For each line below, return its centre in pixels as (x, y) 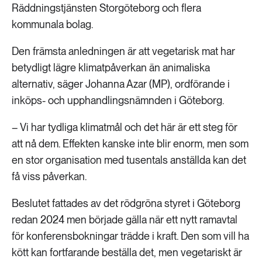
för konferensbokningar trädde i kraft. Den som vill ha (130, 236)
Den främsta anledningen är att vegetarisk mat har (123, 51)
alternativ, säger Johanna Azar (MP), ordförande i (121, 84)
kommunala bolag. (52, 24)
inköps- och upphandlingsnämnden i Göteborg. (118, 100)
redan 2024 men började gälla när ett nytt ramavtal (125, 220)
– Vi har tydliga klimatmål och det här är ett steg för (125, 127)
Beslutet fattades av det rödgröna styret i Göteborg (126, 203)
